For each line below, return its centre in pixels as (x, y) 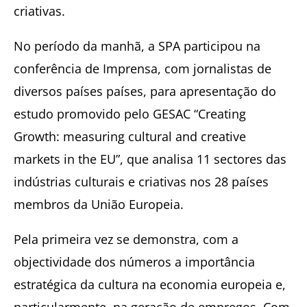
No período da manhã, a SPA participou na (137, 46)
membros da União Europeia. (99, 204)
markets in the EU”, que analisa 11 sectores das (150, 159)
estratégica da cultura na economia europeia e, (150, 284)
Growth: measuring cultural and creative (130, 136)
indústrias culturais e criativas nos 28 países (141, 181)
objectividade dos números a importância (134, 261)
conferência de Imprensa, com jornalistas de (143, 68)
